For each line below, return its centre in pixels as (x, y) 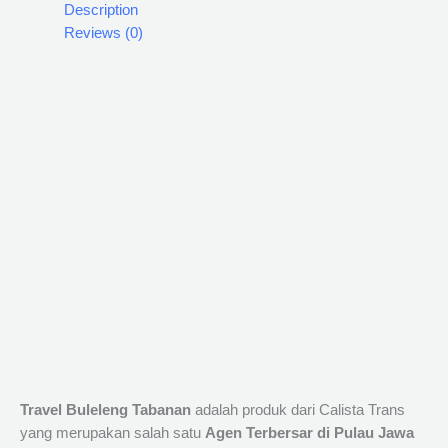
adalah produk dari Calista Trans (300, 409)
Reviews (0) (103, 32)
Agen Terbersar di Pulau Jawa (309, 432)
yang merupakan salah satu (112, 432)
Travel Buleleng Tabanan (107, 409)
